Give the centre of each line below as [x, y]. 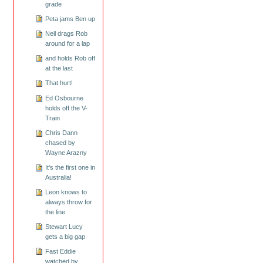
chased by [60, 142]
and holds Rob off [70, 58]
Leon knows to [66, 192]
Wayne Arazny [66, 152]
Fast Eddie [60, 251]
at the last [59, 68]
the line [55, 212]
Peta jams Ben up [70, 18]
